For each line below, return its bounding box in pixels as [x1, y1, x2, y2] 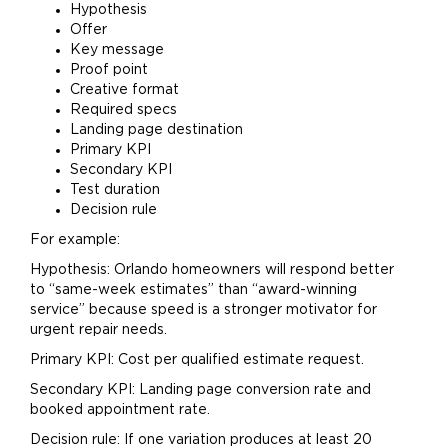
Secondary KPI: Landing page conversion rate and [30, 383, 371, 397]
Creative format [70, 83, 179, 97]
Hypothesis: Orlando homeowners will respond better [30, 263, 394, 277]
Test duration [70, 183, 160, 197]
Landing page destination [70, 123, 243, 137]
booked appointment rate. [30, 403, 210, 417]
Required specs [70, 103, 177, 117]
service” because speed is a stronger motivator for [30, 303, 377, 317]
